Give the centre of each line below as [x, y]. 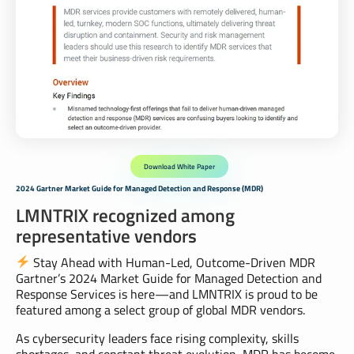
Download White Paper [179, 166]
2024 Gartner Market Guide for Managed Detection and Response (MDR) [139, 188]
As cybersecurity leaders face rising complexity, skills [157, 338]
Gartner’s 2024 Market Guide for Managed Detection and [169, 278]
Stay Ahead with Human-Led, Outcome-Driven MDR [173, 262]
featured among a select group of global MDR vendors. [160, 309]
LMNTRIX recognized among [125, 215]
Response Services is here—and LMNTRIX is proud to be [167, 294]
